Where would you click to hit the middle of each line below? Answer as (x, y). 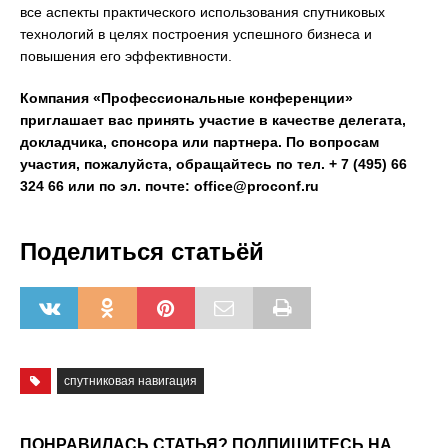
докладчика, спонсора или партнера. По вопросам (199, 142)
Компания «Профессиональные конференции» (186, 98)
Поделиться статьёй (142, 251)
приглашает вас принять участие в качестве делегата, (213, 120)
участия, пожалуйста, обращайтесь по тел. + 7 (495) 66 (213, 164)
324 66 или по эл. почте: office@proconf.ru (169, 186)
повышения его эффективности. (126, 56)
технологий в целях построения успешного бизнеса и (196, 34)
